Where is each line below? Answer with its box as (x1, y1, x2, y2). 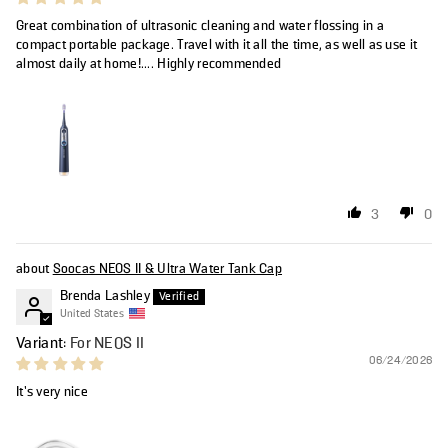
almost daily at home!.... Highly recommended (16, 54, 282, 73)
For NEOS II (69, 332, 145, 353)
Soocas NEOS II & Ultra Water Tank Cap (52, 259, 283, 278)
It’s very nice (16, 382, 88, 401)
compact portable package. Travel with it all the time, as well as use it (16, 35, 418, 54)
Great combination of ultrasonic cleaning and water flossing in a (16, 16, 384, 35)
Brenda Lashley (60, 286, 150, 305)
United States (60, 306, 124, 321)
